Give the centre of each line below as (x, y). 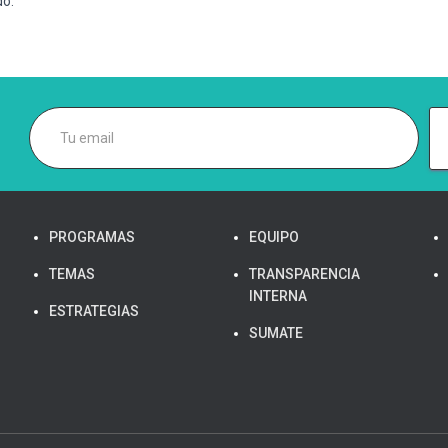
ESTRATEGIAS (94, 311)
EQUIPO (274, 237)
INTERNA (278, 296)
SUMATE (276, 333)
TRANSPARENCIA (304, 274)
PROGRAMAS (92, 237)
